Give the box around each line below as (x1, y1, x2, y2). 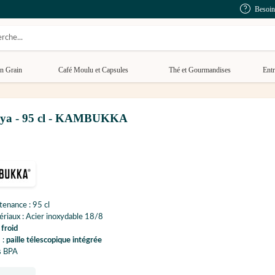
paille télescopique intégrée (6, 236, 102, 245)
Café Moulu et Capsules (58, 66, 128, 74)
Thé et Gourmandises (169, 66, 231, 74)
